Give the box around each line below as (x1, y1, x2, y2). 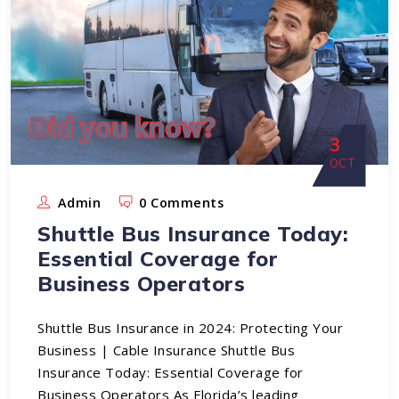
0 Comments (139, 193, 224, 211)
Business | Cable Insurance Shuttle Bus (37, 340, 296, 359)
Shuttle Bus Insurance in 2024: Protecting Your (37, 318, 344, 337)
